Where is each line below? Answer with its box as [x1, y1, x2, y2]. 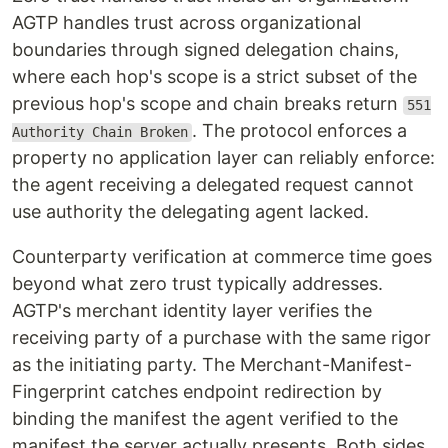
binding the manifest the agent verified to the [12, 408, 398, 430]
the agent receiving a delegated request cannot [12, 174, 414, 196]
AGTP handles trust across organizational [12, 12, 361, 34]
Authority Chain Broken [12, 124, 188, 141]
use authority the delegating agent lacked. [12, 201, 369, 223]
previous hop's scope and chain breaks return [12, 93, 403, 115]
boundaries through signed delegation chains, [12, 39, 399, 61]
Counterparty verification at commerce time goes [12, 246, 432, 268]
